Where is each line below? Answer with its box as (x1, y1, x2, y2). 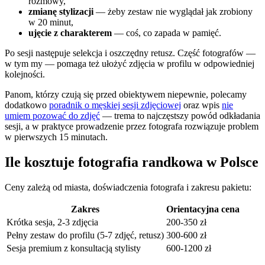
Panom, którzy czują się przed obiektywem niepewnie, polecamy (5, 89, 247, 99)
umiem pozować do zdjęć (5, 110, 100, 121)
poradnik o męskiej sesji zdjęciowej (49, 99, 181, 110)
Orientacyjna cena (166, 203, 240, 214)
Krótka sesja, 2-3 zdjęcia (7, 216, 98, 227)
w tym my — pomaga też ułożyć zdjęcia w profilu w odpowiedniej (5, 58, 254, 69)
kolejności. (5, 69, 45, 79)
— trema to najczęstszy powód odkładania (100, 110, 260, 121)
